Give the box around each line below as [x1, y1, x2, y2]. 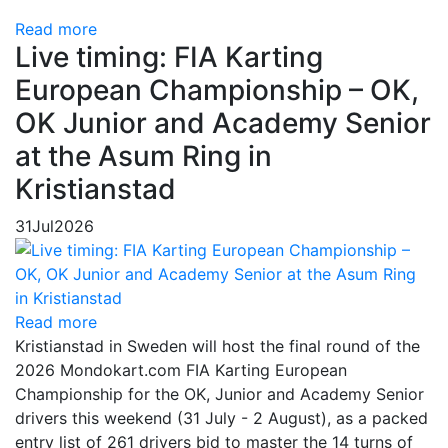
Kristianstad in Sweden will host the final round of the [15, 336, 420, 356]
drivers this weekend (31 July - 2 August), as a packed [15, 408, 428, 428]
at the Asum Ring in [15, 139, 272, 173]
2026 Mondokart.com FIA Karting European [15, 360, 347, 380]
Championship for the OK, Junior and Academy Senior [15, 384, 424, 404]
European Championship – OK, [15, 73, 419, 107]
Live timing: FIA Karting [15, 40, 323, 74]
